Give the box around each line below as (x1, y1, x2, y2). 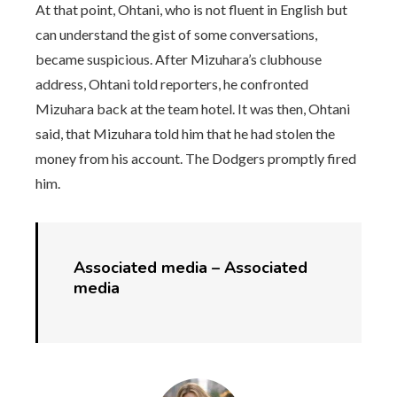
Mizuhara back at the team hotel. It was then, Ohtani (35, 99, 350, 117)
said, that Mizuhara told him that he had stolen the (35, 124, 335, 142)
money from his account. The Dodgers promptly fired (35, 149, 356, 167)
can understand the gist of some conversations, (35, 25, 317, 43)
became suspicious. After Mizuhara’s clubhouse (35, 50, 322, 67)
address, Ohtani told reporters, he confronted (35, 74, 308, 92)
